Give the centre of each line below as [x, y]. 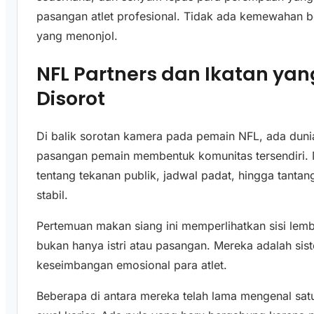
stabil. [53, 195]
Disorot [71, 98]
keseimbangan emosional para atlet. [132, 265]
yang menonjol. [77, 36]
